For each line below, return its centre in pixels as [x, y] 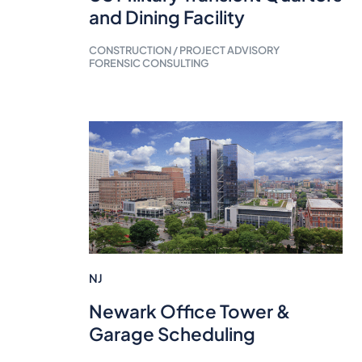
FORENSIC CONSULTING [148, 63]
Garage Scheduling [172, 333]
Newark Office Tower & [189, 311]
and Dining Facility [166, 17]
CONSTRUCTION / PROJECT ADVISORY [184, 50]
